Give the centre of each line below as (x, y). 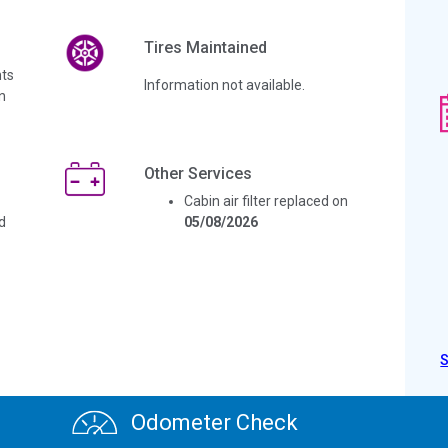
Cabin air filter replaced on (265, 200)
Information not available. (224, 84)
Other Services (197, 173)
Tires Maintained (205, 47)
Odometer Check (211, 423)
